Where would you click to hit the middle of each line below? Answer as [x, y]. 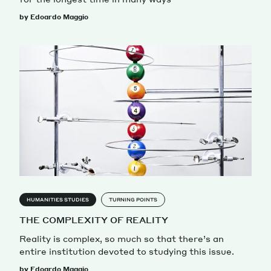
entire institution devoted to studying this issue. [127, 251]
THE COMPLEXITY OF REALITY [94, 219]
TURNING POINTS [133, 199]
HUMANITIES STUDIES [58, 199]
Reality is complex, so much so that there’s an [122, 238]
